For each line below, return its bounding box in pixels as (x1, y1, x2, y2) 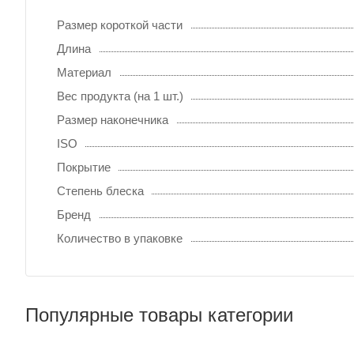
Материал (57, 65, 111, 79)
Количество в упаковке (57, 231, 183, 245)
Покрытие (57, 160, 111, 174)
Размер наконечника (57, 112, 168, 126)
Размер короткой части (57, 17, 183, 32)
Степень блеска (57, 183, 144, 198)
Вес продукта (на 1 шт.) (57, 88, 183, 103)
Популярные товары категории (25, 303, 293, 326)
